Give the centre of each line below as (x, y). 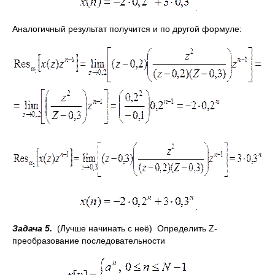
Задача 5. (32, 228)
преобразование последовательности (89, 241)
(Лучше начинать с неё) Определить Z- (135, 228)
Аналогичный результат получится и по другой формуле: (127, 29)
